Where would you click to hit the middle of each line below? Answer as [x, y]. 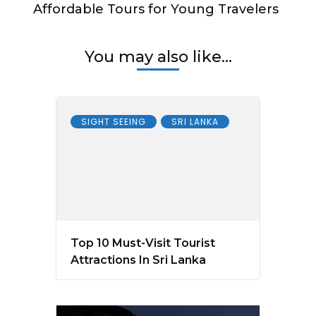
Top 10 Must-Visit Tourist [143, 243]
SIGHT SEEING [114, 122]
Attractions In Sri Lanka [138, 260]
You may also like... [158, 57]
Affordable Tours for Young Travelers [156, 10]
